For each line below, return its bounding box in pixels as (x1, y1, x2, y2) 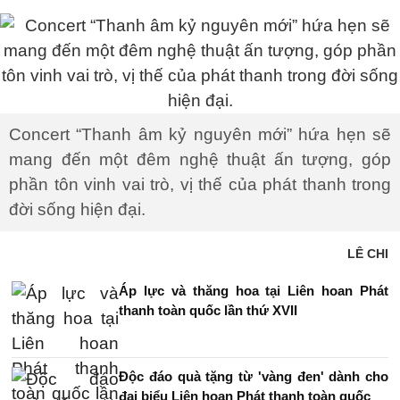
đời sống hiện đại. (9, 200, 146, 219)
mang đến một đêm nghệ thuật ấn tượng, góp (9, 150, 391, 169)
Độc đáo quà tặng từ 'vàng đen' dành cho (119, 369, 388, 384)
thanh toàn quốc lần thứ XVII (119, 303, 297, 318)
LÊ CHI (347, 246, 388, 261)
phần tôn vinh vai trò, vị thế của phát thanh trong (9, 175, 391, 194)
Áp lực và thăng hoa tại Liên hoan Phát (119, 283, 388, 298)
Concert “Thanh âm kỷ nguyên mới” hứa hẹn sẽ (9, 125, 391, 144)
